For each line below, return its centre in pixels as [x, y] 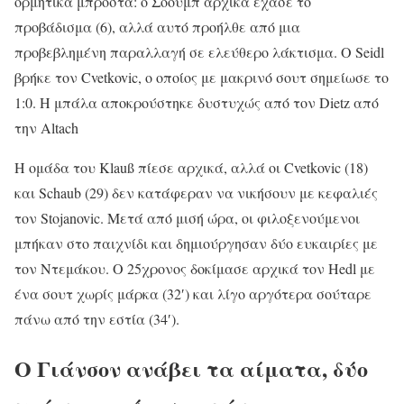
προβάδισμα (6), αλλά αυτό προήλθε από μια [157, 27]
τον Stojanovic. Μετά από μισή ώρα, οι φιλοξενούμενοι [187, 218]
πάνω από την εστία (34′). [97, 319]
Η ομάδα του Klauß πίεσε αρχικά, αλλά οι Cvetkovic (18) [191, 168]
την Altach [46, 128]
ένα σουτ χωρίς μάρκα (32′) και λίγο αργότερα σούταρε [193, 294]
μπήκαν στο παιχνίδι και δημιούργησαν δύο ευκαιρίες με [196, 243]
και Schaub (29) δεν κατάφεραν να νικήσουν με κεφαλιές [196, 193]
